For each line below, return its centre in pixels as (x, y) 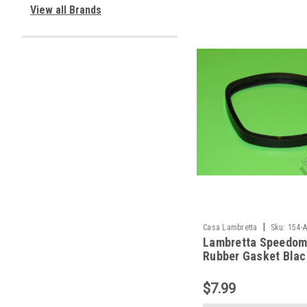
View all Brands (66, 10)
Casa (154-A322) (247, 269)
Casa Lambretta (230, 227)
